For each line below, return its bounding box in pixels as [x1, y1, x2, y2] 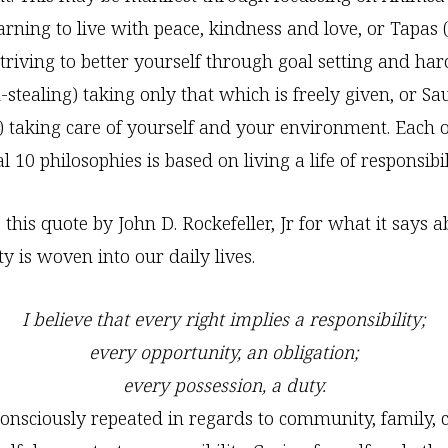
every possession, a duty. [122, 373, 326, 397]
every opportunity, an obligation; [89, 340, 359, 364]
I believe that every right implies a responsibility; [22, 307, 426, 331]
